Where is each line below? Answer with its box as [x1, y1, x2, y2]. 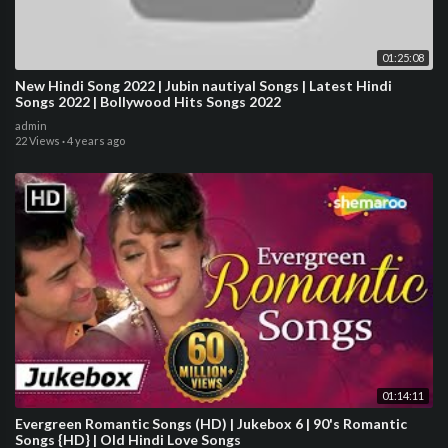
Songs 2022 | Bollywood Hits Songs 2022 [15, 92, 281, 110]
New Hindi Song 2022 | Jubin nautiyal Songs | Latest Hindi [15, 76, 392, 94]
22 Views [15, 133, 60, 147]
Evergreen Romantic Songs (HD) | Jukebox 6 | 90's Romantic [15, 414, 407, 432]
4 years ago [67, 133, 125, 147]
